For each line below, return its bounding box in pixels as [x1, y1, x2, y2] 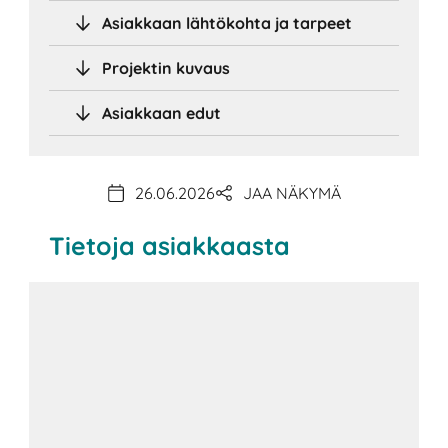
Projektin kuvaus [102, 58, 231, 79]
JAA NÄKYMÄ [243, 182, 341, 203]
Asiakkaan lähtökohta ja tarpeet [102, 13, 353, 34]
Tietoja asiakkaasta [49, 229, 291, 261]
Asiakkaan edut [102, 103, 222, 124]
